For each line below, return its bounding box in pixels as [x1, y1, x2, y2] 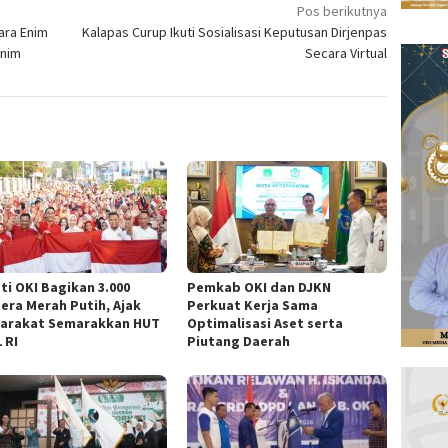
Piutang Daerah [187, 332, 291, 351]
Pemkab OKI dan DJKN [187, 278, 332, 297]
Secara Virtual [305, 44, 388, 63]
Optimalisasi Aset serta [187, 314, 344, 333]
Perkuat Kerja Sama [187, 296, 319, 315]
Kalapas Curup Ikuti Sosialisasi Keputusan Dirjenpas [82, 23, 388, 42]
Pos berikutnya [297, 2, 388, 21]
